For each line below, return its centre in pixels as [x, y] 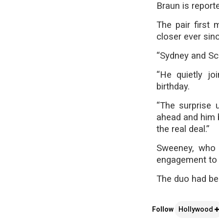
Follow [163, 209]
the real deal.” [183, 129]
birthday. [173, 87]
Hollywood [197, 209]
